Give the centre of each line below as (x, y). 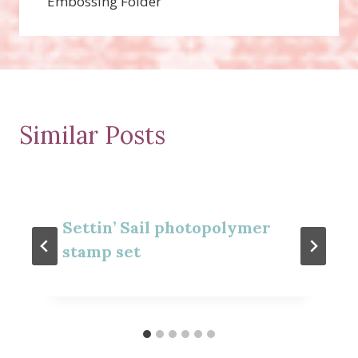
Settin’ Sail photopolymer (167, 227)
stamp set (101, 251)
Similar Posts (92, 135)
